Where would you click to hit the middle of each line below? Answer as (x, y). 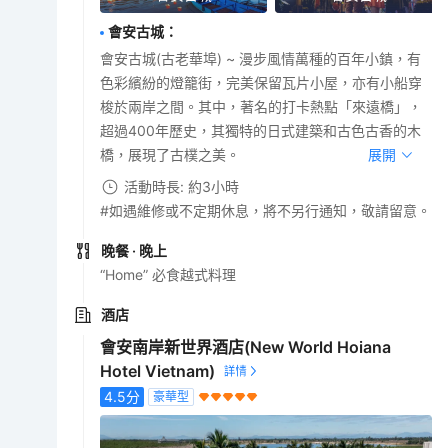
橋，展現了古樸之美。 (170, 154)
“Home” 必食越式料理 (168, 274)
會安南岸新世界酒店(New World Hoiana (246, 346)
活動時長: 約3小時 (182, 186)
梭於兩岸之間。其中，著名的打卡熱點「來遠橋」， (261, 106)
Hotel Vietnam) (158, 370)
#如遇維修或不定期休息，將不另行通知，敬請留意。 (266, 210)
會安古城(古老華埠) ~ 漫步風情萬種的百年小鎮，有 (261, 58)
